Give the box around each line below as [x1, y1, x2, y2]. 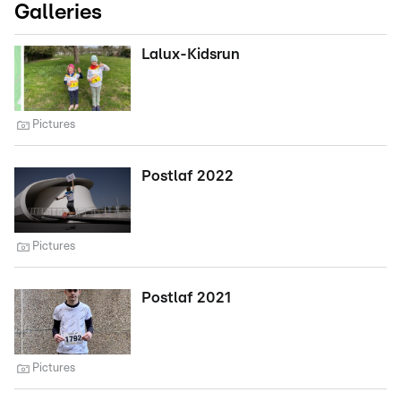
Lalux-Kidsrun [141, 46, 240, 62]
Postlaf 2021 [141, 289, 231, 305]
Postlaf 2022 [141, 167, 234, 183]
